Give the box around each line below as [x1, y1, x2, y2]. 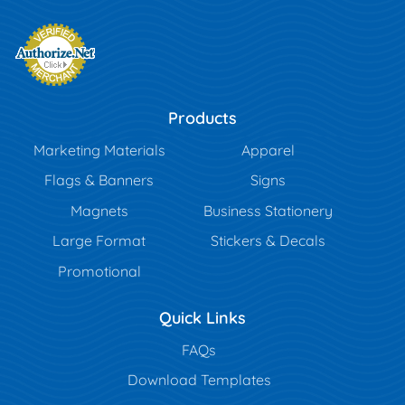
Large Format [52, 231, 146, 250]
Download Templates [127, 371, 271, 390]
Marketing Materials [33, 140, 165, 159]
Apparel [241, 140, 296, 159]
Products [168, 107, 237, 128]
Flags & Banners [44, 171, 155, 190]
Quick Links [159, 306, 246, 328]
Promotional [57, 262, 141, 281]
